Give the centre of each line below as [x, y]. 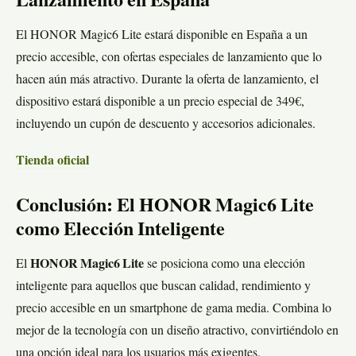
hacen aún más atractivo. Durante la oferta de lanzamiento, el [167, 81]
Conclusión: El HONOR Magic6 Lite [165, 207]
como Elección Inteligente [120, 231]
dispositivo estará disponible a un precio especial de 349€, [160, 103]
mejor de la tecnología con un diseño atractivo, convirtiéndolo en [177, 332]
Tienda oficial [52, 162]
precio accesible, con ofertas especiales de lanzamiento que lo [169, 58]
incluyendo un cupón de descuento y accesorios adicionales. [166, 125]
